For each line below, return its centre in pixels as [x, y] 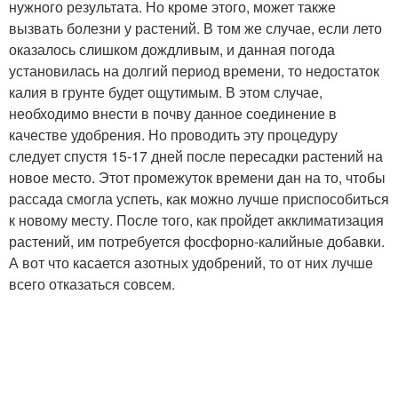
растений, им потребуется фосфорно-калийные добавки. [197, 241]
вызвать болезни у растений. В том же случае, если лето [195, 28]
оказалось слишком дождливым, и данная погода [172, 49]
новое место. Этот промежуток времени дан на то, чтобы [197, 177]
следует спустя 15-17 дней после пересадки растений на [196, 156]
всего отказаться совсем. [92, 284]
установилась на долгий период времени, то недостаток [194, 71]
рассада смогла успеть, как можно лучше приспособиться [199, 199]
